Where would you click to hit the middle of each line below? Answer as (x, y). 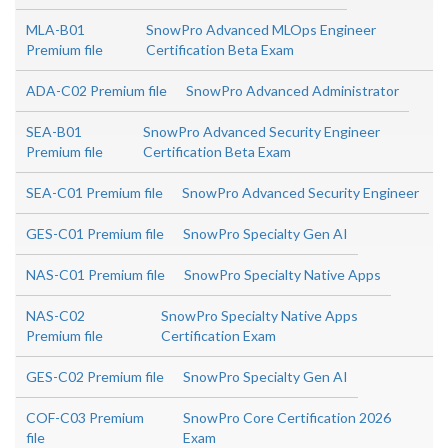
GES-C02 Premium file (95, 377)
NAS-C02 (55, 316)
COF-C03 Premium (85, 418)
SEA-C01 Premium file (94, 193)
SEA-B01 (54, 132)
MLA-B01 (55, 30)
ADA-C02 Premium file (96, 91)
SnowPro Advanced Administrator (292, 91)
